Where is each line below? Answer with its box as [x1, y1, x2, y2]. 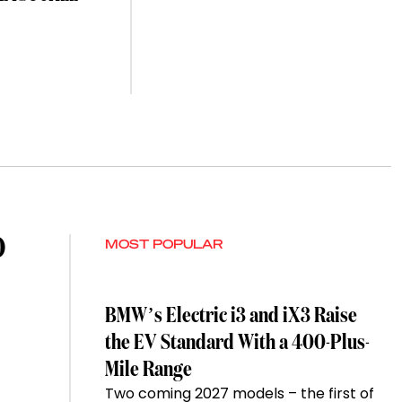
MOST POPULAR [104, 235, 223, 252]
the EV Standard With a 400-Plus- [104, 332, 370, 354]
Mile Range [104, 359, 192, 381]
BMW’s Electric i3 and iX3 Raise [104, 305, 357, 328]
